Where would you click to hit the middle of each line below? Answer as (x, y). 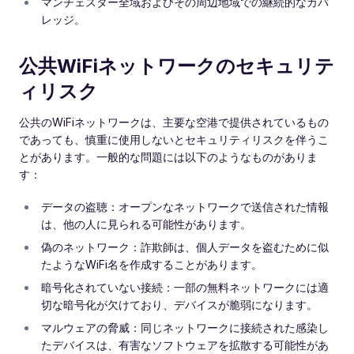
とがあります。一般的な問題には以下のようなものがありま (168, 157)
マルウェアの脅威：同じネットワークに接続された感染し (185, 328)
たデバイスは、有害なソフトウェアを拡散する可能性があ (185, 345)
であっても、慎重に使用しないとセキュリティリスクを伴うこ (174, 140)
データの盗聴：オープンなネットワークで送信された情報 (185, 207)
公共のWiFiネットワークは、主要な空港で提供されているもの (174, 122)
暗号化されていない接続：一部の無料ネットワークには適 (185, 288)
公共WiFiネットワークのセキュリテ (177, 66)
